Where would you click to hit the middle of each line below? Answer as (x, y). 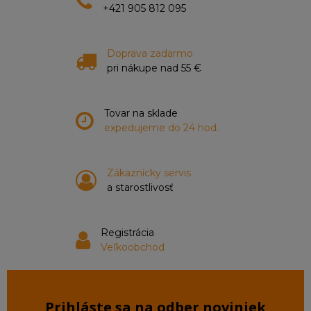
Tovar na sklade (141, 113)
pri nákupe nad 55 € (154, 68)
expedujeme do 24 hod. (161, 128)
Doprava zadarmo (150, 53)
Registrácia (127, 233)
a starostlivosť (140, 187)
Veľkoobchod (133, 247)
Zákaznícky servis (149, 173)
